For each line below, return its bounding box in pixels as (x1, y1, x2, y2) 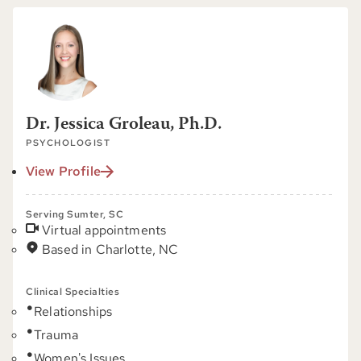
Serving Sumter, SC (26, 208, 123, 221)
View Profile (26, 163, 101, 180)
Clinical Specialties (26, 285, 119, 298)
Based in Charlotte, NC (42, 241, 179, 258)
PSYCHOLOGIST (26, 137, 110, 148)
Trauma (34, 326, 79, 343)
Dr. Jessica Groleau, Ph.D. (26, 116, 222, 134)
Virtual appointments (42, 222, 167, 239)
